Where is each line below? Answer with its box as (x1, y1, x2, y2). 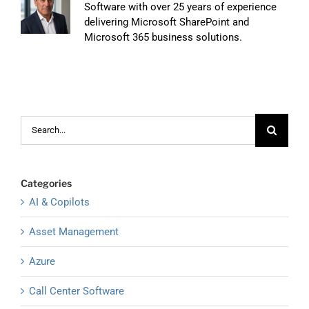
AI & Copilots (29, 196, 90, 209)
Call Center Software (29, 285, 124, 298)
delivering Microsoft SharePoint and (84, 15, 249, 28)
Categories (21, 177, 72, 189)
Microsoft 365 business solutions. (84, 30, 242, 43)
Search (20, 116, 52, 129)
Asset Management (29, 226, 119, 239)
